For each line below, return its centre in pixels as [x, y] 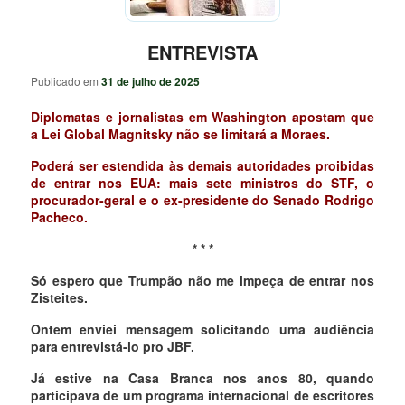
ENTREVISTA [202, 52]
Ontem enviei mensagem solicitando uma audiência [202, 330]
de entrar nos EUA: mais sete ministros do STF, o [202, 183]
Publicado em [66, 81]
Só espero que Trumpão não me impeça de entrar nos [202, 281]
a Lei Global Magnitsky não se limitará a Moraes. [181, 134]
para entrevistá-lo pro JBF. [113, 347]
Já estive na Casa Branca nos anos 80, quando [202, 378]
